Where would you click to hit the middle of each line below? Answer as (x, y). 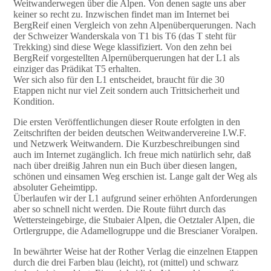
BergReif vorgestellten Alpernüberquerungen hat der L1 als (126, 57)
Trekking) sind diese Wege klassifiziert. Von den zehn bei (122, 47)
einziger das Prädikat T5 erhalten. (77, 68)
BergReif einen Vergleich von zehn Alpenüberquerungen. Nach (134, 25)
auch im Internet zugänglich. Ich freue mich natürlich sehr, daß (132, 154)
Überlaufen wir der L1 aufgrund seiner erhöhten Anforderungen (135, 198)
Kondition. (34, 101)
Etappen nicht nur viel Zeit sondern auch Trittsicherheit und (126, 90)
